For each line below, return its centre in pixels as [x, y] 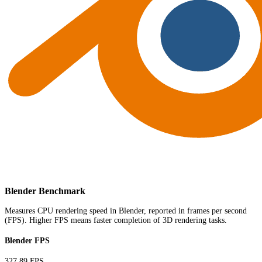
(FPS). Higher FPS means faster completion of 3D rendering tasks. [116, 220]
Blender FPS [27, 240]
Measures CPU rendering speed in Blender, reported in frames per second [126, 211]
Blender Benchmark [45, 191]
